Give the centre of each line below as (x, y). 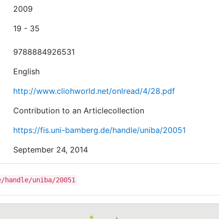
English (27, 71)
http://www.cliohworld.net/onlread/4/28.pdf (94, 91)
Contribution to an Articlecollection (79, 110)
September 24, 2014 (51, 149)
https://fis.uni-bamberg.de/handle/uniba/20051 (100, 130)
